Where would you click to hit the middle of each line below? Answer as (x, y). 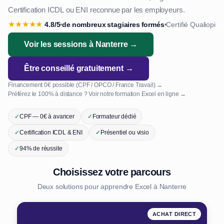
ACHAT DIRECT (174, 214)
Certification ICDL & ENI (51, 132)
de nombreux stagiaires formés (113, 24)
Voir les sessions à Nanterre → (81, 44)
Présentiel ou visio (124, 132)
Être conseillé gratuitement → (79, 68)
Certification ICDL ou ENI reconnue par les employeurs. (96, 10)
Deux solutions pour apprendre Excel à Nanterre (112, 186)
